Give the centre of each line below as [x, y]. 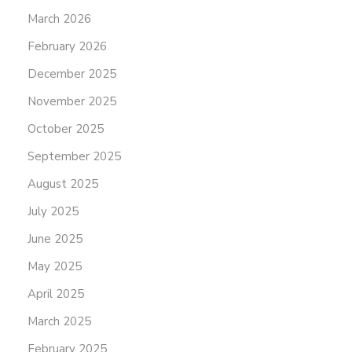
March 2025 [59, 322]
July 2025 [53, 212]
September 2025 [74, 157]
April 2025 [56, 294]
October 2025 [66, 129]
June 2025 [55, 239]
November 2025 [72, 102]
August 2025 [63, 184]
